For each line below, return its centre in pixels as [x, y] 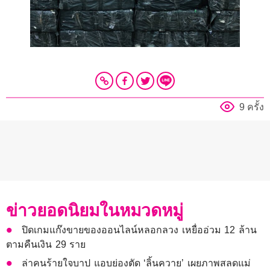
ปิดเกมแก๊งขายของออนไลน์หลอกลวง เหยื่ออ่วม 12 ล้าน [140, 230]
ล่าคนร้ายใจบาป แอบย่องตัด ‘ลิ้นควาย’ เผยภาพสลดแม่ [137, 263]
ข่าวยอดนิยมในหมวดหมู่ [95, 210]
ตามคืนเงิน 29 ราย [46, 244]
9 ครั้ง [252, 107]
